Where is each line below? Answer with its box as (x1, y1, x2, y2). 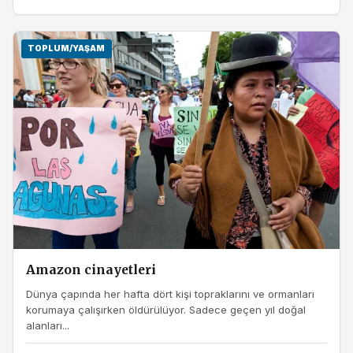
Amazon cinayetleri (26, 262, 156, 278)
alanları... (26, 318, 69, 332)
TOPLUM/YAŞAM (28, 43, 106, 54)
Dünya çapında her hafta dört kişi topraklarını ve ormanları (26, 287, 314, 300)
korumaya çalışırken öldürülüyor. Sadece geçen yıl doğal (26, 303, 306, 316)
